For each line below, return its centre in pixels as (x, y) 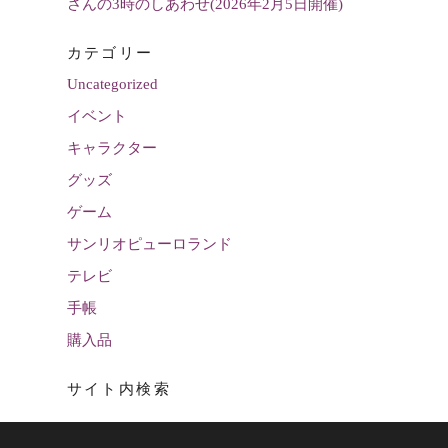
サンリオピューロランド (149, 244)
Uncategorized (112, 84)
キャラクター (111, 148)
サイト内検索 (119, 389)
